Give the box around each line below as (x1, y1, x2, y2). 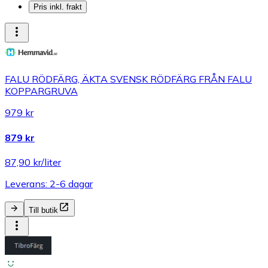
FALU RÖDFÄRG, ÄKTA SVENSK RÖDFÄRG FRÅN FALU (5, 73, 252, 86)
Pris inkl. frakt (33, 2, 82, 12)
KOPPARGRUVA (5, 85, 78, 98)
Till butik (29, 205, 58, 215)
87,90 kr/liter (5, 156, 61, 168)
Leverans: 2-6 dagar (5, 177, 93, 190)
